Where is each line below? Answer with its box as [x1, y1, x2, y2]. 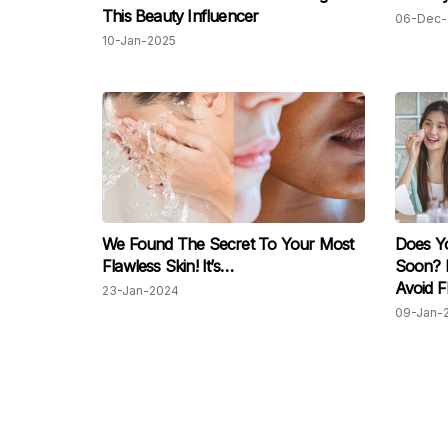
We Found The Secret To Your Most [102, 234, 354, 255]
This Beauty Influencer [102, 6, 259, 27]
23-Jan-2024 [102, 283, 179, 299]
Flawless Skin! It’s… [102, 256, 233, 277]
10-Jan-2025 [102, 33, 176, 49]
